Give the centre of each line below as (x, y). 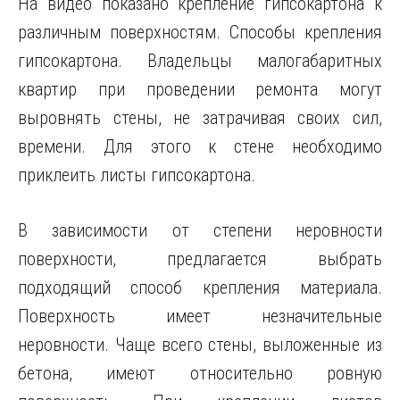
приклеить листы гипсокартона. (137, 175)
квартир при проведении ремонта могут (200, 89)
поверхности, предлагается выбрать (200, 259)
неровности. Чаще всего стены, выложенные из (200, 345)
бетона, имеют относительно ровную (200, 373)
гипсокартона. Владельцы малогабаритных (200, 61)
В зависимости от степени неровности (200, 230)
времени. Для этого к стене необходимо (200, 146)
